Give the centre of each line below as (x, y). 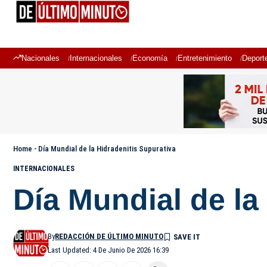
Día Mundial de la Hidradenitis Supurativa (107, 149)
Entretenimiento (205, 58)
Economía (150, 58)
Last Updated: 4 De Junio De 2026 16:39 (108, 250)
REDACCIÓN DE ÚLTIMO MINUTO (109, 236)
